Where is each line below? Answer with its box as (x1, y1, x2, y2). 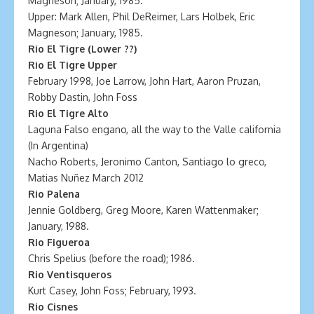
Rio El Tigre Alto (28, 107, 109, 119)
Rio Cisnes (28, 301, 78, 313)
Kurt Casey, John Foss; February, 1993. (28, 285, 196, 296)
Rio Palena (28, 188, 80, 200)
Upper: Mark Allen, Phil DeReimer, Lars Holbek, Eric (28, 11, 255, 22)
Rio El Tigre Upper (28, 59, 117, 71)
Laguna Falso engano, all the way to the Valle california (28, 123, 281, 135)
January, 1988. (28, 220, 89, 232)
